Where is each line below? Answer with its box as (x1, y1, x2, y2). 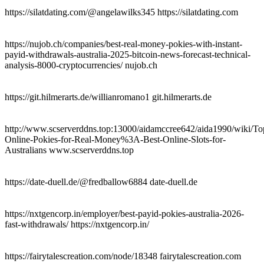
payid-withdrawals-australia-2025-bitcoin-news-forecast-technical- (5, 49, 250, 60)
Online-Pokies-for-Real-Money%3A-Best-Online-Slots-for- (5, 134, 226, 144)
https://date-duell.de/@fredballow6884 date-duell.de (5, 176, 197, 187)
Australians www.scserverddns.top (5, 144, 134, 155)
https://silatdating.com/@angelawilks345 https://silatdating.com (5, 6, 238, 17)
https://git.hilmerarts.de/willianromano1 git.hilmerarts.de (5, 91, 212, 102)
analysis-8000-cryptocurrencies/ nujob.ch (5, 60, 157, 70)
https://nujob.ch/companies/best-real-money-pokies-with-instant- (5, 38, 242, 49)
